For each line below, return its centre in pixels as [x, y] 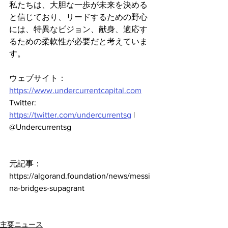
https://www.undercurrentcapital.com [75, 90]
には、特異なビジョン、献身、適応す [78, 29]
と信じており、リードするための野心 [78, 17]
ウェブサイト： [39, 78]
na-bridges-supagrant [47, 188]
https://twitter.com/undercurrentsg [70, 115]
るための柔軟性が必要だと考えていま [78, 41]
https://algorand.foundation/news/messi [80, 176]
